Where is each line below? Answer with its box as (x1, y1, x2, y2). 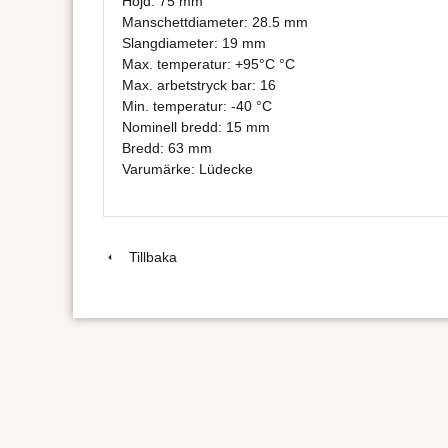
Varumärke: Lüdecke (121, 160, 253, 177)
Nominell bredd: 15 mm (121, 118, 270, 135)
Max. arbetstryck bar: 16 (121, 76, 276, 93)
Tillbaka (116, 248, 177, 265)
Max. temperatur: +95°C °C (121, 55, 295, 72)
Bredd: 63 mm (121, 139, 212, 156)
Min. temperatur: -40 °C (121, 97, 272, 114)
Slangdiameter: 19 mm (121, 34, 266, 51)
